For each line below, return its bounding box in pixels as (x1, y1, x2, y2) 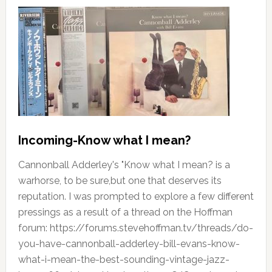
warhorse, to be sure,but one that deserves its (18, 175, 222, 187)
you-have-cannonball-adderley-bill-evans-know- (18, 238, 240, 250)
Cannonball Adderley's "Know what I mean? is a (18, 159, 230, 171)
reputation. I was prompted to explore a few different (18, 191, 254, 203)
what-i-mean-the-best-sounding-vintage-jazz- (18, 254, 229, 266)
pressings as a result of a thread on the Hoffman (18, 206, 233, 219)
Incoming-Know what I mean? (18, 133, 191, 148)
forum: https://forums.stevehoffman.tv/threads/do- (18, 222, 253, 234)
